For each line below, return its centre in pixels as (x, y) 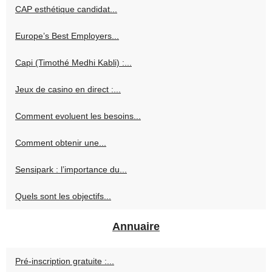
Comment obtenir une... (61, 142)
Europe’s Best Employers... (67, 36)
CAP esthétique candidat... (66, 9)
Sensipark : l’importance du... (71, 169)
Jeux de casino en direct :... (68, 89)
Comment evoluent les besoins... (78, 116)
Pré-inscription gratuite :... (65, 261)
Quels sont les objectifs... (63, 196)
